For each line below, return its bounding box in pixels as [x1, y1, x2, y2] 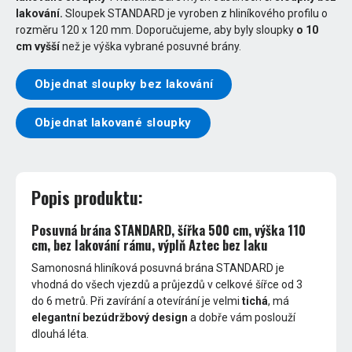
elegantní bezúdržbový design [31, 311, 189, 324]
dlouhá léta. [31, 328, 90, 341]
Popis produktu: [31, 185, 144, 211]
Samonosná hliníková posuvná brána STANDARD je [31, 262, 285, 275]
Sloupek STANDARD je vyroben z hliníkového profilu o [63, 6, 328, 20]
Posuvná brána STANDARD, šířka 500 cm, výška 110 [31, 219, 306, 240]
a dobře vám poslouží [188, 311, 296, 324]
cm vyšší [16, 39, 60, 53]
